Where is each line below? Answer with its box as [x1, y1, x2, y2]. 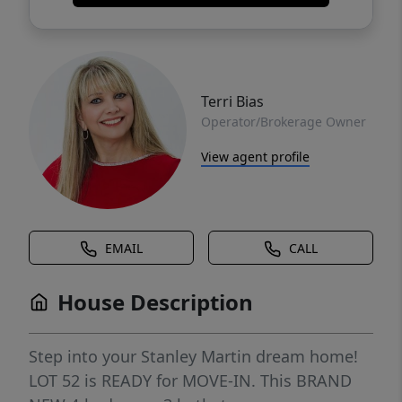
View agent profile [201, 147, 310, 165]
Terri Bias [201, 91, 264, 111]
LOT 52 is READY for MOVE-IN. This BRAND [29, 370, 352, 392]
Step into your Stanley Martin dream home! [29, 345, 358, 368]
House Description [57, 287, 253, 318]
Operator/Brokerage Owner [201, 112, 366, 130]
